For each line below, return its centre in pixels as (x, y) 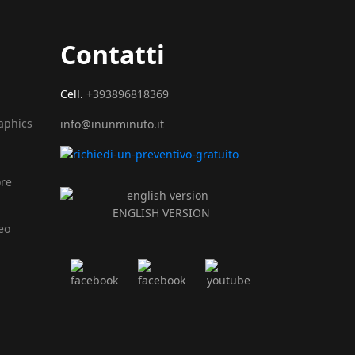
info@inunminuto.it (112, 124)
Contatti (113, 54)
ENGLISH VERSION (161, 213)
